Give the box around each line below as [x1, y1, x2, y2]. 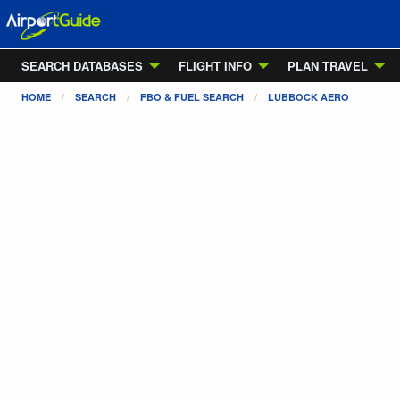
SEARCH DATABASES [21, 57, 143, 74]
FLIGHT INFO [179, 57, 252, 74]
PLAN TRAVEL [287, 57, 368, 74]
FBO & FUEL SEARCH [140, 90, 244, 104]
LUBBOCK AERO [268, 90, 349, 104]
